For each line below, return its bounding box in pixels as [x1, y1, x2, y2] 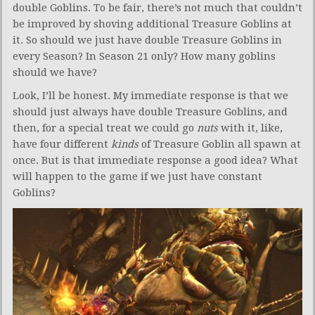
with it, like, [218, 121, 283, 134]
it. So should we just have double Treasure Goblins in [13, 33, 282, 46]
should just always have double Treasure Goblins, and [13, 105, 288, 118]
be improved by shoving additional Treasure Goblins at [13, 17, 292, 30]
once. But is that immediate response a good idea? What [13, 153, 298, 167]
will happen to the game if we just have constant [13, 169, 262, 183]
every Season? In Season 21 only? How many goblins [13, 49, 276, 63]
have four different [13, 137, 111, 150]
